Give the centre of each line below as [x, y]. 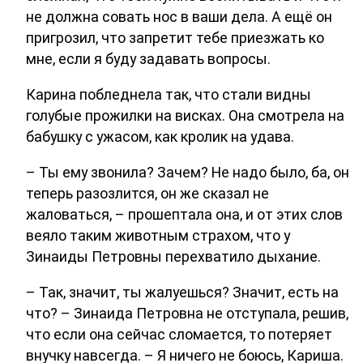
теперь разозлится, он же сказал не [147, 193]
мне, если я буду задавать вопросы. [148, 59]
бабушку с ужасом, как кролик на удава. [160, 137]
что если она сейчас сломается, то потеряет [179, 334]
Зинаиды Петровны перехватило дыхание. [173, 256]
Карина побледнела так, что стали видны [169, 95]
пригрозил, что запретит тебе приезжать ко [175, 38]
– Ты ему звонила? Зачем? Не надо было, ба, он [188, 172]
